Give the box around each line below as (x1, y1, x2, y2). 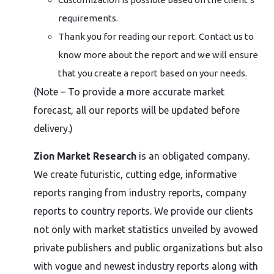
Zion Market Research (34, 150, 136, 161)
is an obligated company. (139, 150, 250, 161)
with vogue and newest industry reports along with (34, 261, 258, 272)
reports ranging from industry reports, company (34, 187, 246, 198)
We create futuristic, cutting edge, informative (34, 169, 237, 180)
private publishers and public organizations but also (34, 242, 263, 253)
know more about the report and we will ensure (58, 50, 258, 60)
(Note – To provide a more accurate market (34, 86, 224, 97)
